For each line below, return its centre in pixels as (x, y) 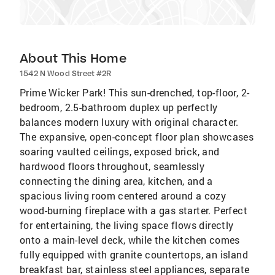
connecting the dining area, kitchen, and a (116, 181)
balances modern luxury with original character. (129, 122)
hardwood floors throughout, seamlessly (112, 166)
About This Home (73, 58)
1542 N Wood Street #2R (66, 73)
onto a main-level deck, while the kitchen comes (130, 240)
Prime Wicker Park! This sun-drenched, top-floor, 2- (135, 92)
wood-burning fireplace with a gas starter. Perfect (134, 210)
